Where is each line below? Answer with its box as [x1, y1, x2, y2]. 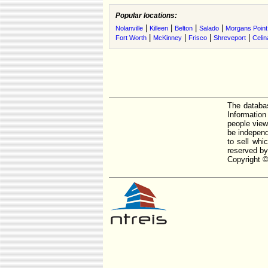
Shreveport [214, 34, 246, 41]
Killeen [150, 25, 168, 32]
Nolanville [115, 25, 143, 32]
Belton [175, 25, 193, 32]
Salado [199, 25, 219, 32]
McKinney [153, 34, 182, 41]
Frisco [188, 34, 207, 41]
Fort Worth [115, 34, 147, 41]
